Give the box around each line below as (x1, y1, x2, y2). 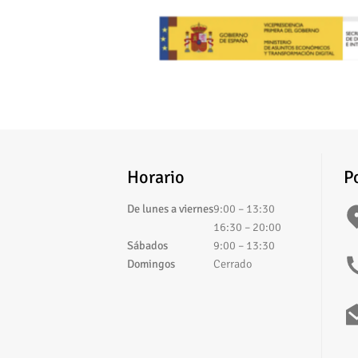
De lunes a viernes (127, 201, 213, 217)
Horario (127, 166, 185, 189)
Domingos (127, 257, 175, 272)
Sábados (127, 238, 168, 253)
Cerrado (213, 257, 252, 272)
